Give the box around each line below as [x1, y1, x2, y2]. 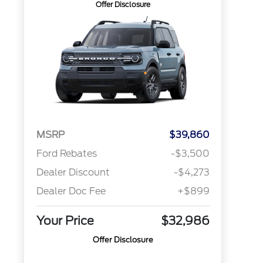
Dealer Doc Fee [36, 186, 106, 197]
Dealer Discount [36, 167, 110, 178]
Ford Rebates [36, 148, 97, 160]
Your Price [36, 214, 94, 228]
